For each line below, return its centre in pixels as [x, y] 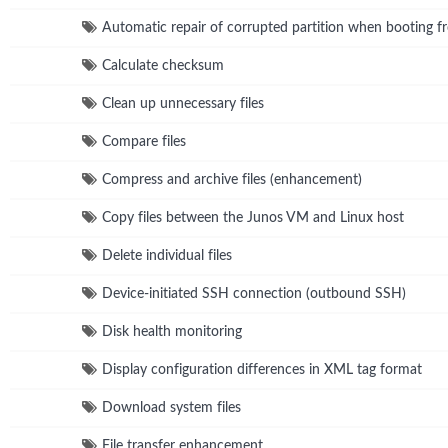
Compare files [144, 141]
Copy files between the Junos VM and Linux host [253, 217]
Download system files [171, 407]
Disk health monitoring [172, 331]
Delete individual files [167, 255]
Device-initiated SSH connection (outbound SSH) [254, 293]
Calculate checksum [163, 65]
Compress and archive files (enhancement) [232, 179]
